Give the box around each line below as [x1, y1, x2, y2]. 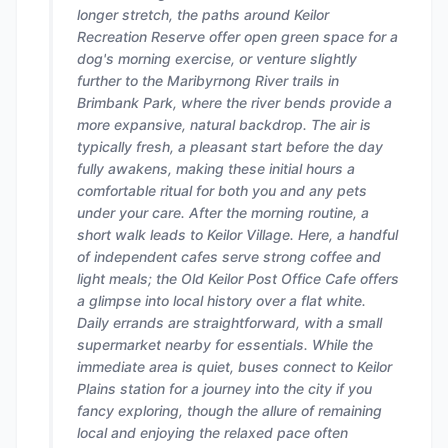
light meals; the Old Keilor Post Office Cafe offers [77, 270, 399, 287]
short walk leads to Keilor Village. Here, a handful [77, 226, 398, 243]
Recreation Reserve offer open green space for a [77, 28, 398, 45]
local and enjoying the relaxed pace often [77, 424, 348, 441]
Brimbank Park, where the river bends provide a [77, 94, 392, 111]
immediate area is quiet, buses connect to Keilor [77, 358, 392, 375]
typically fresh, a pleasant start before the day [77, 138, 383, 155]
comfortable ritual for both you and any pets [77, 182, 367, 199]
